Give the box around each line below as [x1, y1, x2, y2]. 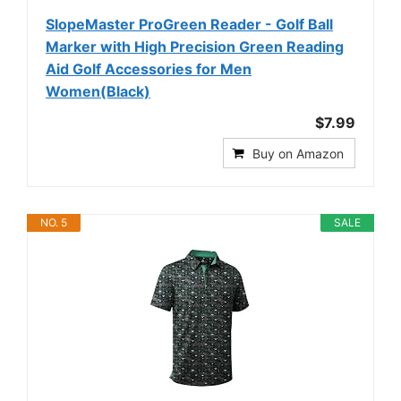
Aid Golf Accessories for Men [46, 59, 252, 78]
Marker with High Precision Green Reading [46, 37, 344, 55]
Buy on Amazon [252, 145, 344, 161]
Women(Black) [46, 81, 150, 100]
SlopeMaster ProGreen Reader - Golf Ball [46, 14, 333, 33]
